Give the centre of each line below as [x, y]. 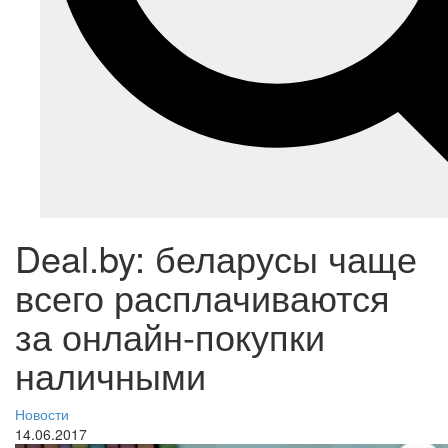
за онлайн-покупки [170, 336]
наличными [110, 375]
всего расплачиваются [202, 297]
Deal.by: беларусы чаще [216, 258]
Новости [42, 414]
